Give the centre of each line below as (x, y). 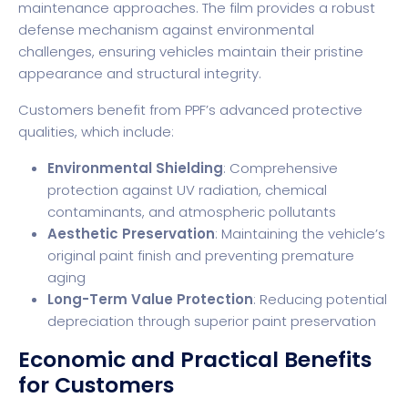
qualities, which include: (96, 131)
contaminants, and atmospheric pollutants (192, 211)
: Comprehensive (280, 168)
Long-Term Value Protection (150, 299)
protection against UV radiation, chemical (187, 189)
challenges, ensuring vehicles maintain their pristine (191, 51)
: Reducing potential (320, 299)
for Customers (96, 384)
